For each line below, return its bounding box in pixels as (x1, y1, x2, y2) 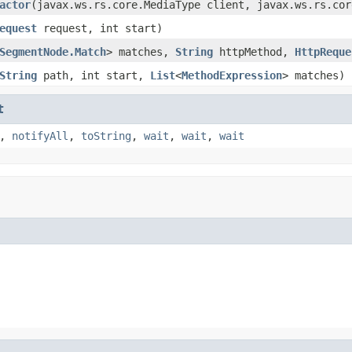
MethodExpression (181, 68, 282, 82)
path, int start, (37, 68, 150, 82)
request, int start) (37, 21, 163, 35)
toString (81, 129, 131, 142)
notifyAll (12, 129, 68, 142)
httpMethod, (213, 45, 295, 58)
